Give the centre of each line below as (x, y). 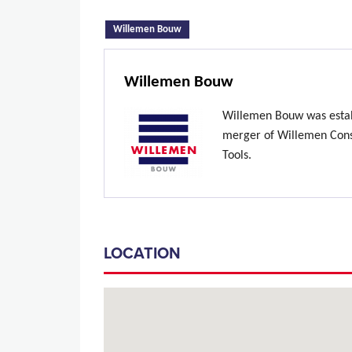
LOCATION (144, 254)
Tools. (237, 156)
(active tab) (205, 27)
